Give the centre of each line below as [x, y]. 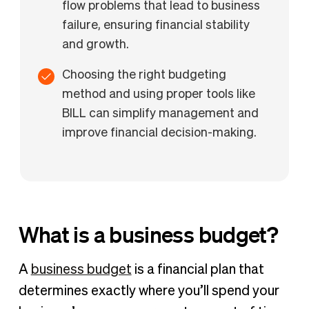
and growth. [96, 45]
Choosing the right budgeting [144, 76]
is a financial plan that [198, 269]
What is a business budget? [148, 234]
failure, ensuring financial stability [156, 26]
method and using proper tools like [159, 95]
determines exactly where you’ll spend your [149, 291]
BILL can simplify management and [161, 114]
